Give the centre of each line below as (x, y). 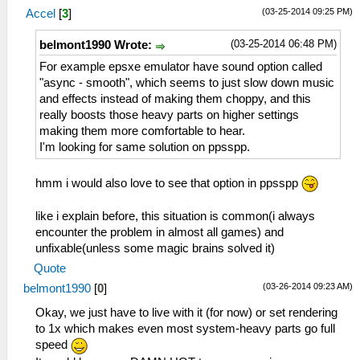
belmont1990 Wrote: (97, 45)
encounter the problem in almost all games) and (160, 233)
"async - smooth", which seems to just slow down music (187, 82)
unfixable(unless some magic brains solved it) (155, 249)
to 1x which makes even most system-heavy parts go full (185, 329)
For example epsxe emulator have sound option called (181, 66)
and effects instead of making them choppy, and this (175, 98)
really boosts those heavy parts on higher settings (169, 115)
